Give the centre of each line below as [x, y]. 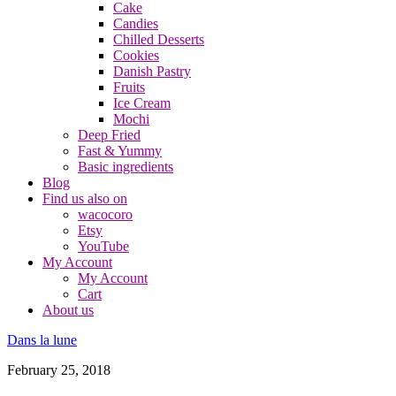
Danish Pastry [152, 71]
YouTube [103, 246]
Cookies [136, 55]
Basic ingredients [126, 167]
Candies [136, 23]
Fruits [129, 87]
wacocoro [105, 214]
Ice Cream [142, 103]
